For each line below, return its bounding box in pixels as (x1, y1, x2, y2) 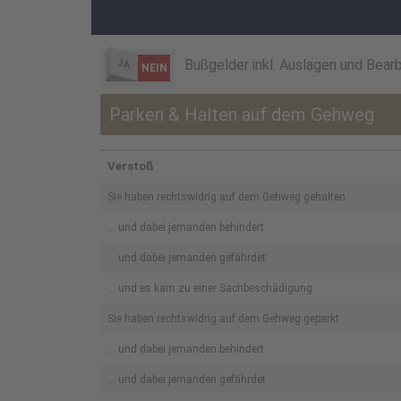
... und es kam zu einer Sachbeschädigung (107, 282, 312, 294)
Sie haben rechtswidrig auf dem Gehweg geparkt (107, 312, 339, 325)
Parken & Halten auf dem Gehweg (109, 104, 374, 125)
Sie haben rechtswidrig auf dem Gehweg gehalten (107, 191, 346, 203)
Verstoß (107, 159, 154, 173)
